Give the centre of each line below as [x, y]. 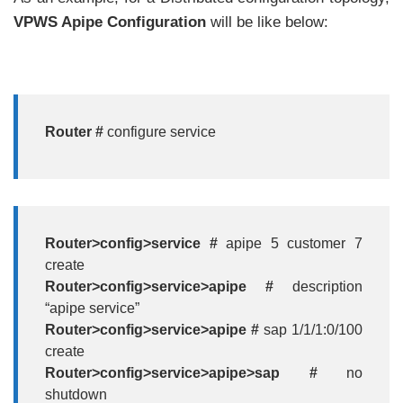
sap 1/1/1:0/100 [313, 329]
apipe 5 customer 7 [295, 243]
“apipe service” [92, 308]
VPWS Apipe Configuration [110, 22]
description [327, 286]
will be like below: [267, 22]
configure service [161, 132]
